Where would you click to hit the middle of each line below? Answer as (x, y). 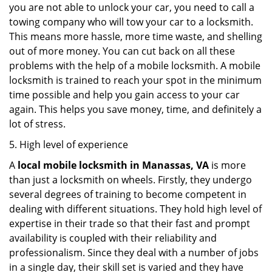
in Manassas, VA (169, 165)
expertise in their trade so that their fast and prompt (130, 223)
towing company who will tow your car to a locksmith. (131, 22)
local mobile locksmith (73, 165)
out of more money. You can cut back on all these (122, 51)
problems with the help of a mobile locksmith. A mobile (135, 66)
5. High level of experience (69, 144)
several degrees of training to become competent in (128, 194)
